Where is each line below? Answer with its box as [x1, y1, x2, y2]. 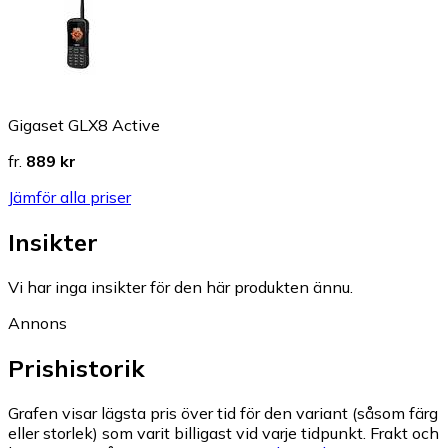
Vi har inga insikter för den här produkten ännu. [8, 276, 353, 297]
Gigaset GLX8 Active [8, 114, 160, 135]
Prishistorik [8, 352, 145, 383]
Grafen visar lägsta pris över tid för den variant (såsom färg [8, 402, 438, 423]
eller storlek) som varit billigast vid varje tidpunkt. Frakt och [8, 422, 439, 443]
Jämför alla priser [8, 186, 131, 207]
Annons [8, 312, 67, 333]
